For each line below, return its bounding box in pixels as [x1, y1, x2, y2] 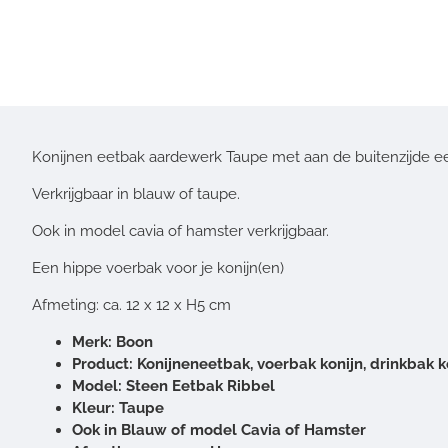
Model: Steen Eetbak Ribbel [72, 377, 275, 395]
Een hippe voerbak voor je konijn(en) [32, 259, 284, 277]
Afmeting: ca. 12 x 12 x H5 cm [32, 296, 231, 314]
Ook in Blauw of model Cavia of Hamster [72, 421, 366, 439]
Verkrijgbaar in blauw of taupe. [32, 185, 240, 203]
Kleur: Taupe [72, 399, 164, 417]
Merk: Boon [72, 333, 153, 351]
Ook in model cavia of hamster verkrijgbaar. [32, 222, 329, 240]
